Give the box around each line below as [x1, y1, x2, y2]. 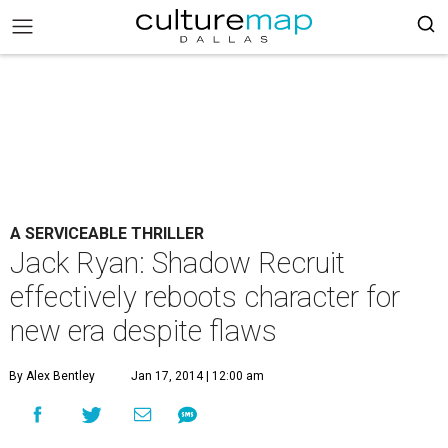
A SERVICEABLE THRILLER [10, 224, 204, 243]
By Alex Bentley [9, 369, 95, 383]
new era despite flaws [10, 314, 277, 348]
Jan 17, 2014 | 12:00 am [131, 369, 264, 383]
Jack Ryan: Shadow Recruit [10, 246, 345, 280]
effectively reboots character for [10, 280, 400, 314]
